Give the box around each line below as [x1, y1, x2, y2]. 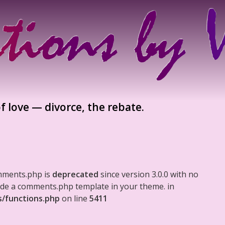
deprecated [52, 169, 98, 180]
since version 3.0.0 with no [98, 169, 198, 180]
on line [60, 193, 89, 204]
